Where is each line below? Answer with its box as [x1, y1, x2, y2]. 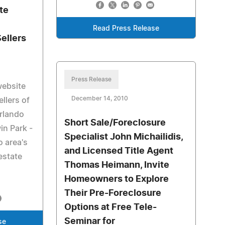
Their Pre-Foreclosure [64, 189, 161, 198]
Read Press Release [92, 25, 159, 32]
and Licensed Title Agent [64, 147, 173, 156]
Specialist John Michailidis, [64, 133, 183, 142]
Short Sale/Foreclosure [64, 119, 166, 128]
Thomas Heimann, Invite [64, 161, 169, 170]
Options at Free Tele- [64, 203, 157, 212]
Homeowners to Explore [64, 175, 169, 184]
